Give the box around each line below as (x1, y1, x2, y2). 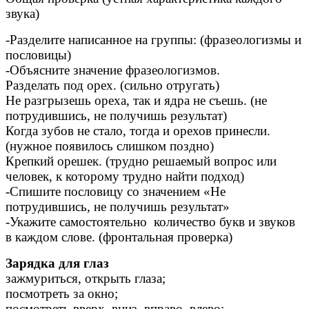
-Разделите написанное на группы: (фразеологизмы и (6, 32, 301, 48)
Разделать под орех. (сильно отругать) (6, 78, 219, 93)
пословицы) (6, 48, 71, 63)
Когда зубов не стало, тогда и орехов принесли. (6, 123, 270, 139)
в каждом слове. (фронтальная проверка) (6, 230, 232, 245)
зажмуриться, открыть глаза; (6, 271, 166, 286)
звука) (6, 6, 39, 21)
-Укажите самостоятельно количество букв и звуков (6, 215, 295, 230)
